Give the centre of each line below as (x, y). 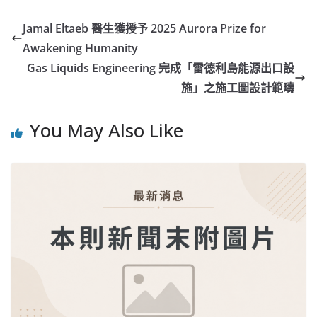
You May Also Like (106, 131)
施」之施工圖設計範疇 (238, 88)
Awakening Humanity (80, 48)
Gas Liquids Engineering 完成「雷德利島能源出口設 (161, 68)
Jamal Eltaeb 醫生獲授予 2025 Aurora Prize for (144, 29)
